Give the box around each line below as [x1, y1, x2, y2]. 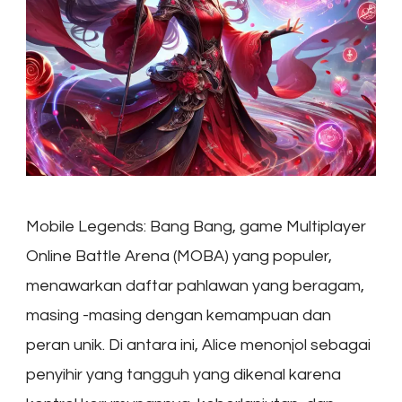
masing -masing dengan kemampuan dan [26, 306, 331, 324]
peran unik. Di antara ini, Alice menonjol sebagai [26, 336, 371, 354]
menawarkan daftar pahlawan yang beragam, [26, 276, 364, 294]
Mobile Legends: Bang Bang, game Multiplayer [26, 217, 366, 235]
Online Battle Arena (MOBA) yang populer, [26, 247, 332, 265]
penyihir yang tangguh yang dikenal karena [26, 365, 341, 383]
